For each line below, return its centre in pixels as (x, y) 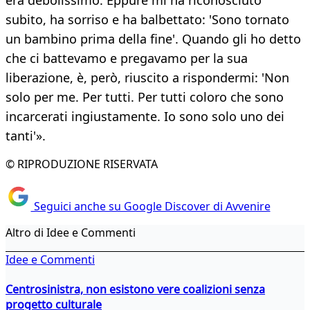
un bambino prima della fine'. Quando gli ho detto (153, 39)
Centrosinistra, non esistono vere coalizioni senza (135, 289)
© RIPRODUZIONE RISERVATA (82, 164)
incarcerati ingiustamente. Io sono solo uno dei (145, 117)
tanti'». (26, 136)
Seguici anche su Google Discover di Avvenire (151, 206)
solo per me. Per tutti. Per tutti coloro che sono (145, 97)
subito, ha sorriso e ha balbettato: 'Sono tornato (147, 20)
